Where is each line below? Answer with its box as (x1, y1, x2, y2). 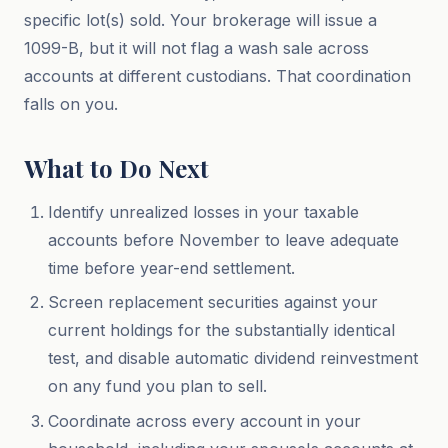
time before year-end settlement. (48, 258, 295, 278)
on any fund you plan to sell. (48, 376, 267, 397)
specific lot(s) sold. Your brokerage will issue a (24, 10, 377, 30)
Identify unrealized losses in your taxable (48, 202, 359, 222)
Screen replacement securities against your (48, 292, 378, 313)
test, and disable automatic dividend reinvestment (48, 348, 418, 369)
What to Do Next (24, 152, 209, 184)
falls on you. (24, 94, 118, 114)
